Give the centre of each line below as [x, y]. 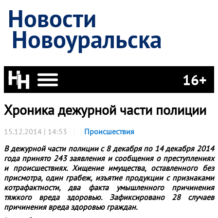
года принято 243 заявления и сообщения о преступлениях [109, 158]
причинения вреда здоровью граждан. [71, 207]
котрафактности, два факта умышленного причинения [109, 187]
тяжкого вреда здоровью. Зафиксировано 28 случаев [109, 197]
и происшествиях [35, 168]
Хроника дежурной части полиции [105, 110]
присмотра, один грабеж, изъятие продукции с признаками [109, 178]
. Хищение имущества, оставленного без [140, 168]
